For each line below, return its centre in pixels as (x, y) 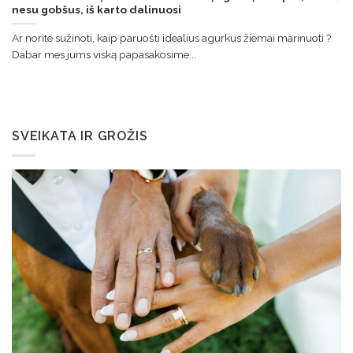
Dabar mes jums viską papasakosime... (104, 54)
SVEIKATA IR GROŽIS (80, 136)
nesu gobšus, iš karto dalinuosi (97, 9)
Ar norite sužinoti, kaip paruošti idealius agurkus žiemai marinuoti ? (171, 37)
